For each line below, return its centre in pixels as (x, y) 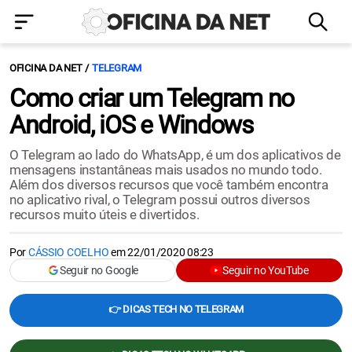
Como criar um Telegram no (152, 98)
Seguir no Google (99, 270)
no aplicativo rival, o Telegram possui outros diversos (160, 200)
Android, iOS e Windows (132, 125)
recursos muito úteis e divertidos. (104, 214)
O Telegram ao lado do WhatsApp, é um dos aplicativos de (175, 155)
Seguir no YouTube (266, 270)
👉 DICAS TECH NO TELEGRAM (176, 309)
